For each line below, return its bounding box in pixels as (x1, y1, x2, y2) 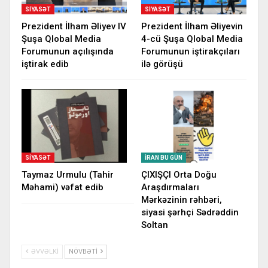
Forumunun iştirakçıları (141, 45, 240, 57)
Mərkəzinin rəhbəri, (141, 194, 222, 205)
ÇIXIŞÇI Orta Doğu (141, 169, 217, 180)
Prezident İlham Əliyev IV (22, 20, 126, 32)
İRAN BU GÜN (145, 154, 182, 161)
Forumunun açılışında (22, 45, 114, 57)
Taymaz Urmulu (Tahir (22, 169, 114, 180)
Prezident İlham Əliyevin (141, 20, 243, 32)
